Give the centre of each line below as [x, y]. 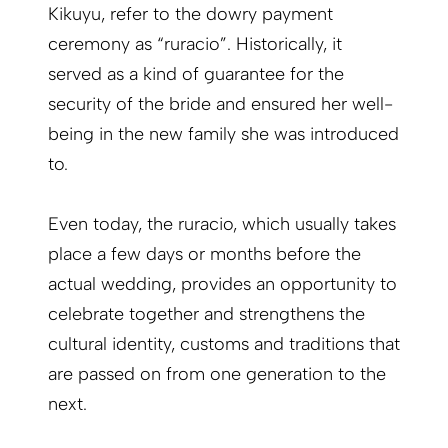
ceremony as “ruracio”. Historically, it [195, 44]
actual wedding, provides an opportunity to [222, 284]
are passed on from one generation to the [217, 374]
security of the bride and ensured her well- [220, 104]
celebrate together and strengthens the [206, 314]
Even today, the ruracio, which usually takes [222, 224]
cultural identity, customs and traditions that [224, 344]
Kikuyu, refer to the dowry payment [190, 14]
